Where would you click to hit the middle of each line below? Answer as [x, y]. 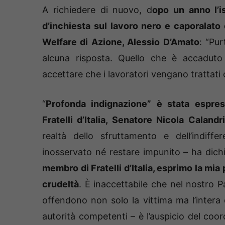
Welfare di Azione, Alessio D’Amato [121, 42]
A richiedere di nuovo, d [97, 10]
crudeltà [61, 184]
